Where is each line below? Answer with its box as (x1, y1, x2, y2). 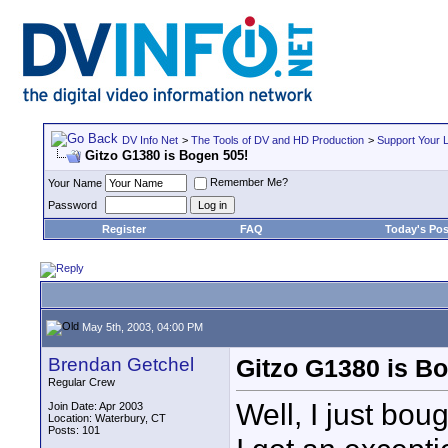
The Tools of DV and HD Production (191, 134, 364, 146)
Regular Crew (48, 376, 115, 388)
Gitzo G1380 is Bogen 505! (85, 148, 248, 163)
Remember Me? (210, 176, 288, 189)
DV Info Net (122, 134, 178, 146)
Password (48, 199, 97, 211)
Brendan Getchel (48, 354, 194, 375)
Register (101, 223, 146, 235)
